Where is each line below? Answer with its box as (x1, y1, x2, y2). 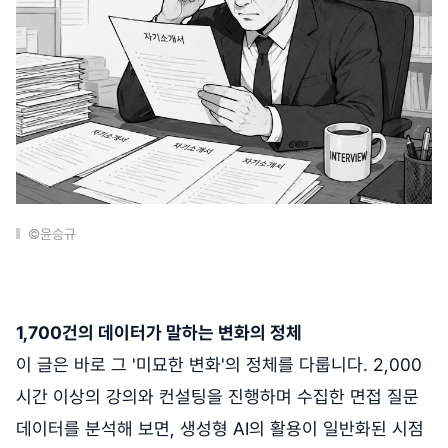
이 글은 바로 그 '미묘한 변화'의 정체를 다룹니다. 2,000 (16, 354, 422, 375)
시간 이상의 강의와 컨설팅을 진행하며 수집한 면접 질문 (16, 386, 419, 407)
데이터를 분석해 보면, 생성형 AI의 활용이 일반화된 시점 (16, 418, 424, 439)
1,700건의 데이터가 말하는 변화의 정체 (16, 322, 302, 343)
